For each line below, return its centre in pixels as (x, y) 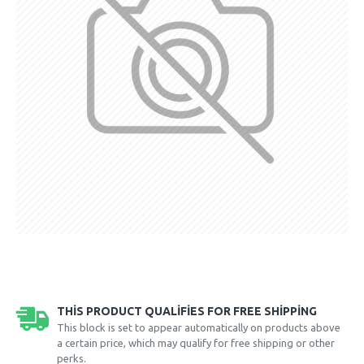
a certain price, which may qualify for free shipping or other (196, 343)
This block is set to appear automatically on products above (199, 327)
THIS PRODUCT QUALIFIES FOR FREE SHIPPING (187, 311)
